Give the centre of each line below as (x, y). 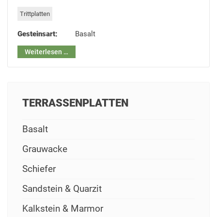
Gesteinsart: (38, 34)
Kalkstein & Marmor (63, 209)
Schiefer (39, 169)
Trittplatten (35, 14)
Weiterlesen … (46, 52)
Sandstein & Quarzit (62, 189)
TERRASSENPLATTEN (75, 103)
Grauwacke (45, 149)
